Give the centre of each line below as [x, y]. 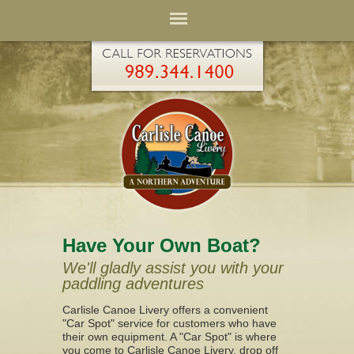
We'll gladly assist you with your [173, 268]
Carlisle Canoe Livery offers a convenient [165, 310]
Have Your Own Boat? [162, 245]
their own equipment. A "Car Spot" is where [169, 337]
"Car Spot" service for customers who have [169, 323]
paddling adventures [133, 284]
